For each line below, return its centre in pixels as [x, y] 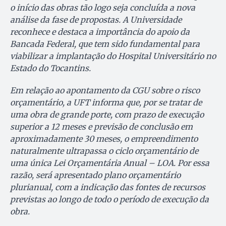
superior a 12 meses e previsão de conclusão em [101, 127]
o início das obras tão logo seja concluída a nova [103, 8]
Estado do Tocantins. [50, 68]
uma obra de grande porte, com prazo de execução [107, 115]
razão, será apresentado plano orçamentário [95, 175]
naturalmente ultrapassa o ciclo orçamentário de [104, 151]
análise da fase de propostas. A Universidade [96, 20]
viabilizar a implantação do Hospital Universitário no [113, 56]
